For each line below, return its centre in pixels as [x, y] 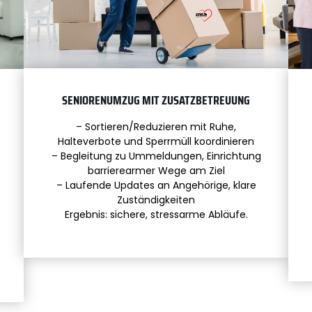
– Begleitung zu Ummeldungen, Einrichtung [156, 156]
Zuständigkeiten [156, 200]
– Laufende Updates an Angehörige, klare [156, 186]
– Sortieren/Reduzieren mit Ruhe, [156, 127]
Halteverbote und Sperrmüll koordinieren [156, 142]
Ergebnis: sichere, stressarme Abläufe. [156, 215]
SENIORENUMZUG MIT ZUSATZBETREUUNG [156, 101]
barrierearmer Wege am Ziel [156, 171]
